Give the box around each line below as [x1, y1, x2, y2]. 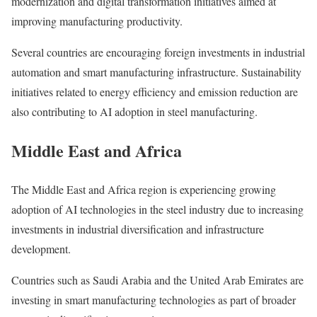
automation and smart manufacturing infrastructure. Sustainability [11, 64, 301, 79]
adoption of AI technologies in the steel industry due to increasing [11, 201, 304, 217]
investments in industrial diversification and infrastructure [11, 221, 264, 236]
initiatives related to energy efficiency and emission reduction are [11, 83, 298, 99]
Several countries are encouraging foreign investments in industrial [11, 44, 305, 59]
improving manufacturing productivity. [11, 13, 183, 28]
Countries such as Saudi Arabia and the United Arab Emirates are [11, 272, 304, 287]
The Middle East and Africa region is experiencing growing [11, 181, 276, 197]
